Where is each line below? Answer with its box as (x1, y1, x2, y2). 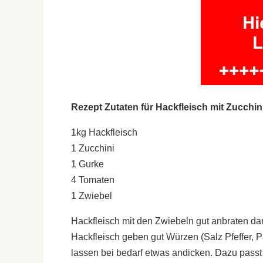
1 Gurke (71, 159, 104, 169)
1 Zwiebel (71, 190, 112, 201)
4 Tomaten (71, 174, 114, 185)
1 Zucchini (71, 143, 114, 153)
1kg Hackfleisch (71, 127, 137, 137)
